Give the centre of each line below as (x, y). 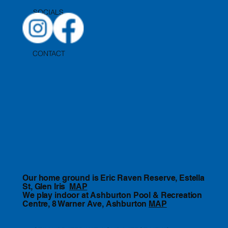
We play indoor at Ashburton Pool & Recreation (112, 195)
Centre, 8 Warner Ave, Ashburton (86, 204)
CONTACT (49, 54)
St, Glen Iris (46, 187)
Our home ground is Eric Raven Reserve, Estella (113, 178)
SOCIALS (49, 12)
